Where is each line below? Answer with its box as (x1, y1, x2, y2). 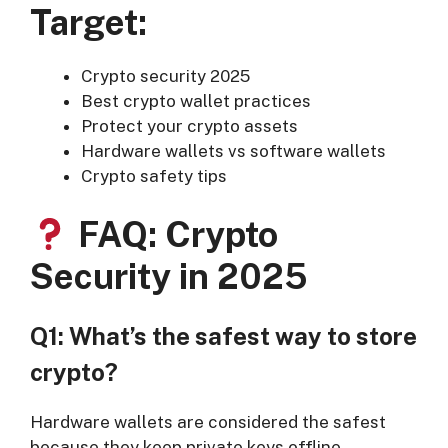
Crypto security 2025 (81, 65, 250, 86)
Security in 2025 (30, 256, 308, 298)
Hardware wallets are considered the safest (30, 412, 386, 433)
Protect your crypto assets (81, 115, 298, 136)
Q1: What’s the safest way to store (30, 322, 417, 351)
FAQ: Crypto (69, 214, 278, 256)
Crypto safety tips (81, 165, 227, 186)
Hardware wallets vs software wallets (81, 140, 386, 161)
